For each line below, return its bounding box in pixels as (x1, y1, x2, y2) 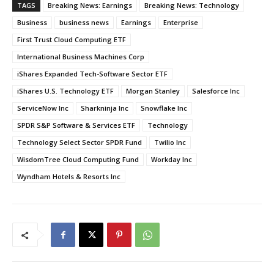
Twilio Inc (154, 138, 186, 147)
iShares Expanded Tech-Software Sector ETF (17, 69, 168, 79)
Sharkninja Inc (81, 103, 128, 113)
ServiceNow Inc (17, 103, 68, 113)
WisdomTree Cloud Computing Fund (17, 155, 139, 165)
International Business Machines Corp (17, 52, 144, 62)
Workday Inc (151, 155, 192, 165)
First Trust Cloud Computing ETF (17, 35, 126, 45)
